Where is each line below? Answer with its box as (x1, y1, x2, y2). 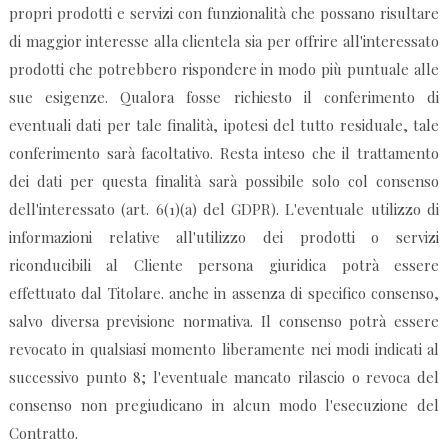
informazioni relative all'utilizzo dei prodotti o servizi (8, 227, 440, 248)
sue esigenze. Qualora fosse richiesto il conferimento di (8, 87, 440, 108)
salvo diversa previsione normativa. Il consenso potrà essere (8, 311, 440, 332)
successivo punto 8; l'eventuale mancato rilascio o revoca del (8, 367, 440, 388)
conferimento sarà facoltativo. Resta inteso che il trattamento (8, 143, 440, 164)
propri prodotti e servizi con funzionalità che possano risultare (8, 3, 440, 24)
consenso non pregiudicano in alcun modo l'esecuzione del (8, 395, 440, 416)
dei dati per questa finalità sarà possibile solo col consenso (8, 171, 440, 192)
